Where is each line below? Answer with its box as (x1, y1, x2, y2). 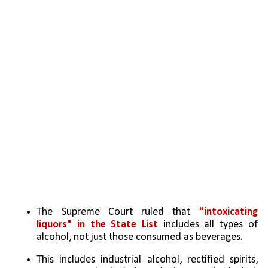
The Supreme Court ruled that (36, 206, 199, 218)
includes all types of (158, 219, 258, 231)
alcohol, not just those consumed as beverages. (36, 232, 243, 243)
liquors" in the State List (36, 219, 158, 231)
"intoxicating (199, 206, 258, 218)
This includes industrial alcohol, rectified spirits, (36, 254, 258, 266)
